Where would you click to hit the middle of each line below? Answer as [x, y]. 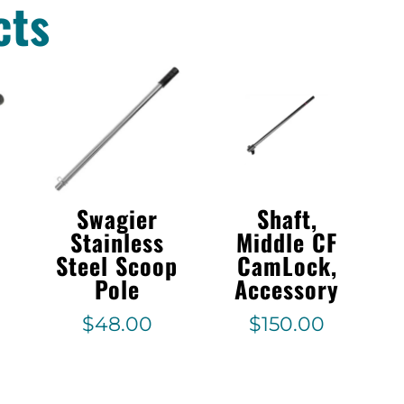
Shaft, [287, 219]
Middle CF [287, 243]
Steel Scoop [117, 266]
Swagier [117, 219]
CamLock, [287, 266]
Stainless [117, 243]
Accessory [287, 289]
